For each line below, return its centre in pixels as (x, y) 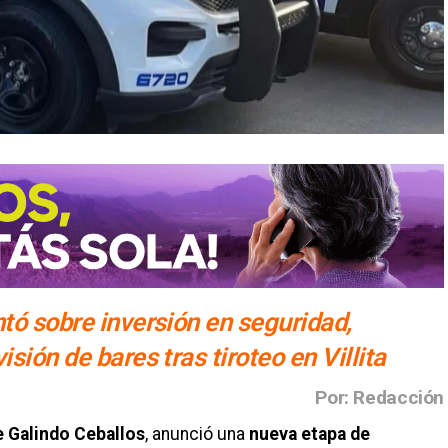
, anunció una (197, 433)
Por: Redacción (379, 397)
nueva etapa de (309, 433)
